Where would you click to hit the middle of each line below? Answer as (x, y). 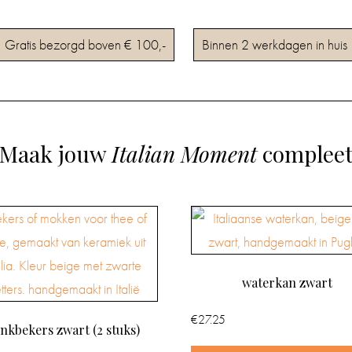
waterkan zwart (287, 282)
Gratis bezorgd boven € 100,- (85, 44)
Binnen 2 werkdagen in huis (275, 44)
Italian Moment (184, 153)
